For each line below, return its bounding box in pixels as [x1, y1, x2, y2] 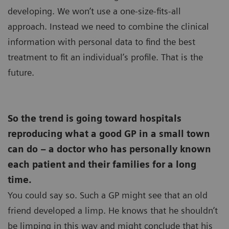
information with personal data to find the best [8, 36, 195, 48]
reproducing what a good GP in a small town [8, 128, 210, 140]
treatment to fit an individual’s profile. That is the [8, 52, 203, 63]
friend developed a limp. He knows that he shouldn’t [8, 205, 218, 216]
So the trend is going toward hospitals [8, 113, 181, 124]
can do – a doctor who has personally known [8, 144, 211, 155]
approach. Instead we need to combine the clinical [8, 21, 209, 32]
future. [8, 67, 34, 78]
